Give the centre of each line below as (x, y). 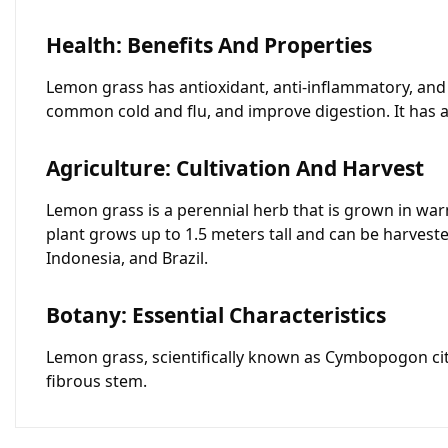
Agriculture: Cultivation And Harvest (235, 168)
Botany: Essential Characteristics (216, 315)
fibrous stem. (96, 381)
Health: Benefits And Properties (209, 45)
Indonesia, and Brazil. (127, 258)
